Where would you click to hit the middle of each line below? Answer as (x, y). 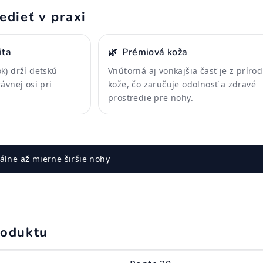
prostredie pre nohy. (151, 98)
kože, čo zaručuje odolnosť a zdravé (182, 84)
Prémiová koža (155, 52)
